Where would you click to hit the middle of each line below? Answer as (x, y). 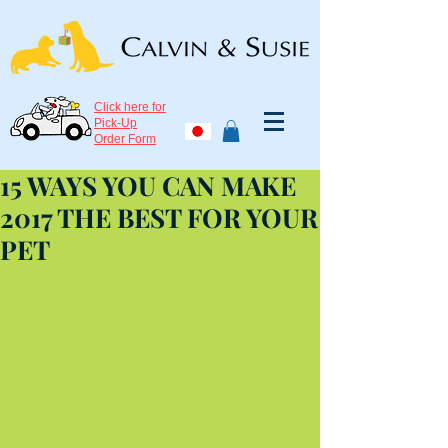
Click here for (130, 107)
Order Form (125, 139)
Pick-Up (115, 123)
